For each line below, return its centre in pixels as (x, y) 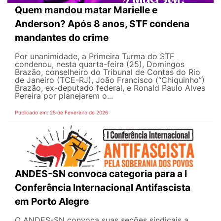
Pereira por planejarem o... (64, 96)
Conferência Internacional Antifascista (103, 187)
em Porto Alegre (52, 201)
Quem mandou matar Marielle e (86, 10)
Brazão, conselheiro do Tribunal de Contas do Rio (108, 72)
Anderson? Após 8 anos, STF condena (102, 24)
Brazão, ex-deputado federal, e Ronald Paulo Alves (110, 88)
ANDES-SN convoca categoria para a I (101, 173)
